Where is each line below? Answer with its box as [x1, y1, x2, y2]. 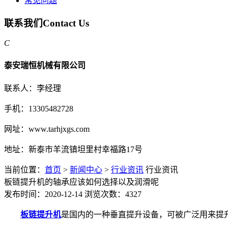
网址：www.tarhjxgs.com [4, 125, 90, 134]
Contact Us [43, 18, 89, 29]
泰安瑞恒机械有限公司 [4, 61, 85, 70]
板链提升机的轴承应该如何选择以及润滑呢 [4, 178, 159, 187]
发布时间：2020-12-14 [4, 190, 82, 199]
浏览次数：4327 [84, 190, 141, 199]
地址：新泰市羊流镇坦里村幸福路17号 [4, 145, 142, 154]
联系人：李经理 [4, 84, 61, 93]
